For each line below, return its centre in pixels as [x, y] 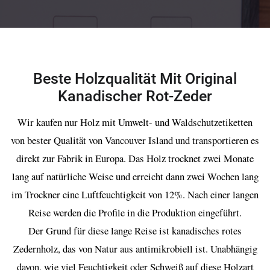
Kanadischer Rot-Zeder [135, 96]
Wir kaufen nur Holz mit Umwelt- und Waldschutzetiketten [135, 122]
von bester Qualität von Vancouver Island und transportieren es [135, 140]
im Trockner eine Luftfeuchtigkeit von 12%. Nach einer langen [135, 195]
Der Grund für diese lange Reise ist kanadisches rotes [135, 231]
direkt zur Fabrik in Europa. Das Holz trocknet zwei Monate [135, 159]
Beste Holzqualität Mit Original [135, 79]
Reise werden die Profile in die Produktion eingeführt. [135, 213]
